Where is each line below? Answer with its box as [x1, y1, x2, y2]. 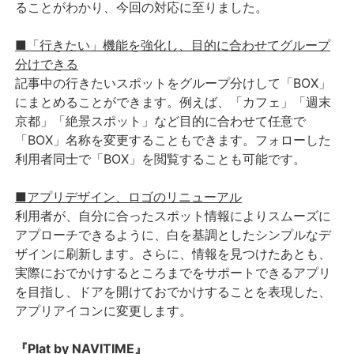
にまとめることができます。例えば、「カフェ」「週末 [15, 93, 332, 110]
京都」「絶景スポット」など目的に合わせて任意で [15, 112, 307, 129]
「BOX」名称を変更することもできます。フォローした [15, 131, 332, 148]
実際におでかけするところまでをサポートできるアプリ [15, 264, 332, 281]
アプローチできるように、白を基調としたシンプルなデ [15, 226, 332, 243]
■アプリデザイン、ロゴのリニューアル [15, 188, 243, 205]
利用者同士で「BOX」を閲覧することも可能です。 [15, 150, 307, 167]
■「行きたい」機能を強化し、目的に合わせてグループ [15, 36, 331, 53]
